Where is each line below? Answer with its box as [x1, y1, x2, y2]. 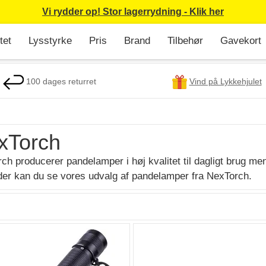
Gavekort [220, 35, 261, 46]
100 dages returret [23, 77, 96, 87]
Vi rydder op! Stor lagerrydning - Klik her [42, 7, 224, 17]
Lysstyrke [28, 35, 72, 46]
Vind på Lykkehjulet [189, 77, 262, 87]
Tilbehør [167, 35, 203, 46]
